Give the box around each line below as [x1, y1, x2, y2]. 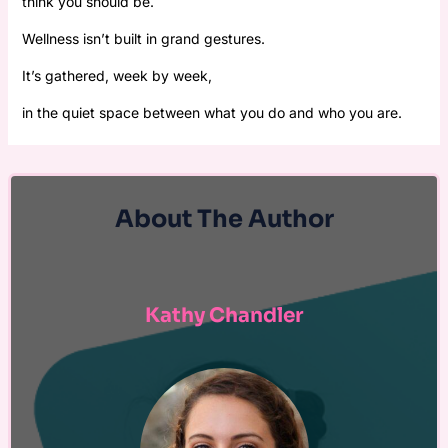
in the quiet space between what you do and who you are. [21, 103, 402, 121]
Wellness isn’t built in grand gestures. [21, 29, 265, 47]
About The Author [114, 203, 334, 234]
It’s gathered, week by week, [21, 66, 212, 84]
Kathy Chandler [145, 302, 303, 328]
